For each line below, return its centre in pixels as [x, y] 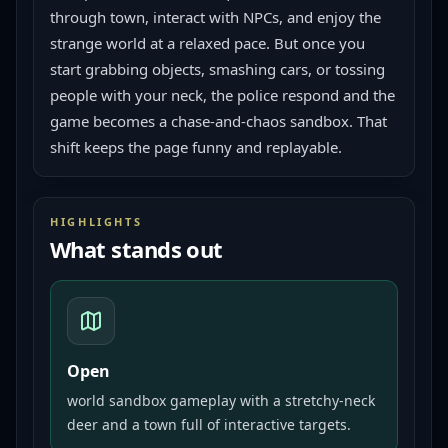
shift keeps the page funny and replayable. [196, 147]
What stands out [136, 249]
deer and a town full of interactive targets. [209, 424]
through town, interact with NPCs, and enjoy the [215, 17]
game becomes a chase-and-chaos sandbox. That [218, 121]
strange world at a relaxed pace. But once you [207, 43]
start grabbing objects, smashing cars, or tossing [217, 69]
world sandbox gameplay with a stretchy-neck [221, 400]
